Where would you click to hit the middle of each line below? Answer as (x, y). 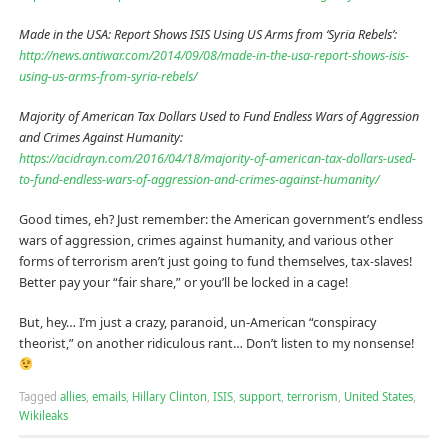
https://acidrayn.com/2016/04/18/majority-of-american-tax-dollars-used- (217, 158)
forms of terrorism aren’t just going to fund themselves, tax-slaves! (215, 261)
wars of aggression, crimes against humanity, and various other (205, 240)
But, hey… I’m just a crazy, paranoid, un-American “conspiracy (197, 322)
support (259, 397)
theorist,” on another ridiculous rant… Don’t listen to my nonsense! (216, 343)
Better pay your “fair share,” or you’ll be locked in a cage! (183, 282)
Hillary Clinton (169, 397)
